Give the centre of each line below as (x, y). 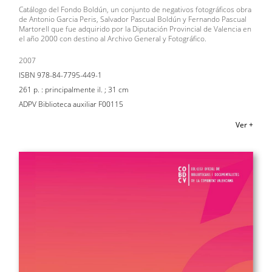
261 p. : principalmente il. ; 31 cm (74, 89)
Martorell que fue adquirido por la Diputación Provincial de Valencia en (135, 29)
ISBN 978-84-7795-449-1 (60, 75)
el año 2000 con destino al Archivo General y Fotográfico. (113, 38)
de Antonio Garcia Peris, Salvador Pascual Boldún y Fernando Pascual (133, 19)
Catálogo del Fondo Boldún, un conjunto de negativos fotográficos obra (135, 9)
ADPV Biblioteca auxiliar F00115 (71, 104)
